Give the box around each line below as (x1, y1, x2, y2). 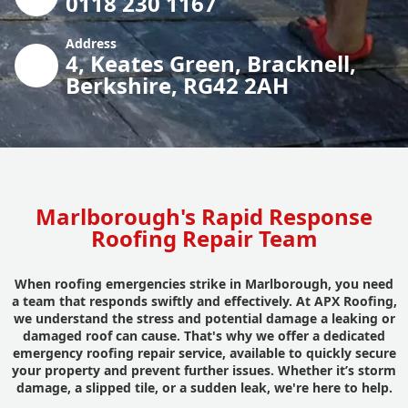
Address (66, 34, 117, 52)
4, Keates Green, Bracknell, (66, 47, 356, 78)
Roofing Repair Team (90, 222, 318, 253)
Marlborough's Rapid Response (36, 200, 372, 231)
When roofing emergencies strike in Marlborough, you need (15, 274, 393, 292)
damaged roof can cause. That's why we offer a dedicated (23, 326, 385, 344)
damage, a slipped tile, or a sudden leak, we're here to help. (15, 378, 393, 396)
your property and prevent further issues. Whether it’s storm (12, 361, 396, 379)
